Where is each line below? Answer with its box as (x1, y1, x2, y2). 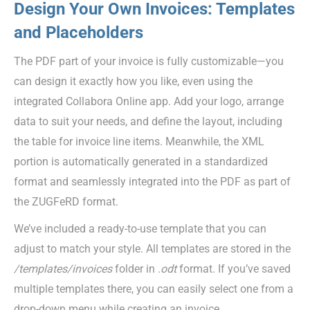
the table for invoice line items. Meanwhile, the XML (14, 134, 264, 148)
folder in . (112, 262, 161, 275)
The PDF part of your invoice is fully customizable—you (14, 54, 284, 68)
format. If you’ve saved (176, 262, 291, 275)
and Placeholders (14, 22, 143, 42)
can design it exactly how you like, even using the (14, 74, 253, 88)
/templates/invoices (14, 262, 112, 275)
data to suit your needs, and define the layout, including (14, 114, 282, 128)
